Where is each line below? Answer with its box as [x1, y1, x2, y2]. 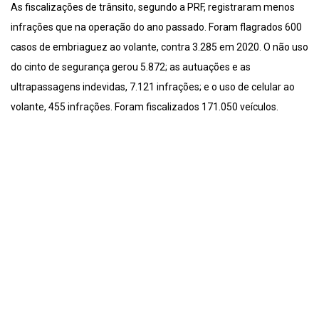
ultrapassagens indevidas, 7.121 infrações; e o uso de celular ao [11, 80, 295, 93]
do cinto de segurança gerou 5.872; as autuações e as [11, 61, 251, 73]
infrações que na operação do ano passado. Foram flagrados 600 [11, 21, 302, 33]
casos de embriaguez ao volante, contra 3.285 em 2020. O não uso [11, 41, 308, 53]
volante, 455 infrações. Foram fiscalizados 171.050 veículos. [11, 100, 278, 113]
